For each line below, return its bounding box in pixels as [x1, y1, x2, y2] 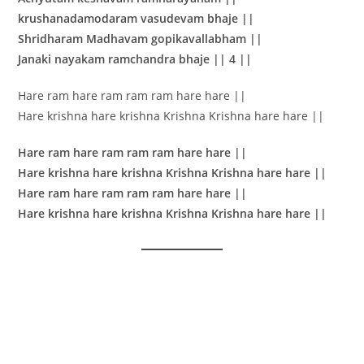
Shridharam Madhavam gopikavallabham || [18, 31, 263, 47]
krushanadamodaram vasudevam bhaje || [18, 11, 255, 27]
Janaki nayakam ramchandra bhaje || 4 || [18, 51, 253, 67]
